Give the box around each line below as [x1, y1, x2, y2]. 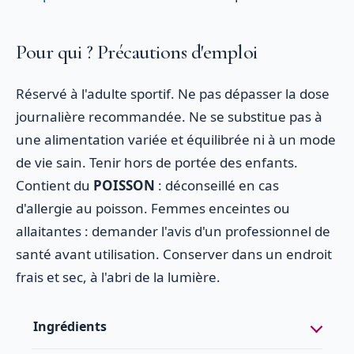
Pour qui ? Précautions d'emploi [16, 40, 258, 64]
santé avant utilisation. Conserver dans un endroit [16, 245, 332, 263]
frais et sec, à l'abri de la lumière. [16, 268, 220, 286]
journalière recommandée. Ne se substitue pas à [16, 107, 322, 126]
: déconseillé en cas [155, 176, 279, 194]
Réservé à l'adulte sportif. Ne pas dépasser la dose [16, 85, 330, 103]
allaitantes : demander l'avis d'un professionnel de [16, 222, 330, 240]
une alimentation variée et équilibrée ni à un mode [16, 130, 336, 149]
